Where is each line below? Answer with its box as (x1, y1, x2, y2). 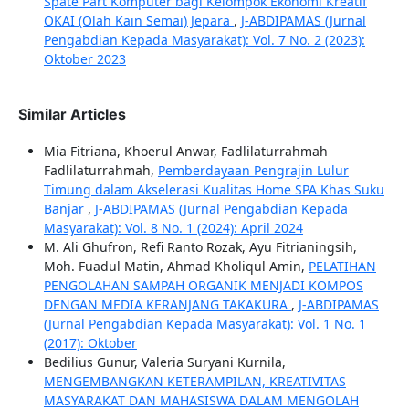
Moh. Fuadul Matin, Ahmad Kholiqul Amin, (43, 257, 309, 275)
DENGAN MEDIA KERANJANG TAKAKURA (43, 295, 291, 313)
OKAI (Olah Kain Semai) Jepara (43, 11, 234, 29)
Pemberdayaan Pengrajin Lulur (157, 161, 349, 179)
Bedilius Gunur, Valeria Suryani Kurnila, (43, 352, 286, 371)
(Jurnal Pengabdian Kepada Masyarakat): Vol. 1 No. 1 (43, 314, 366, 332)
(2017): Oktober (43, 333, 137, 351)
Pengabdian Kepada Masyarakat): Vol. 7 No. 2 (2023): (43, 30, 365, 48)
